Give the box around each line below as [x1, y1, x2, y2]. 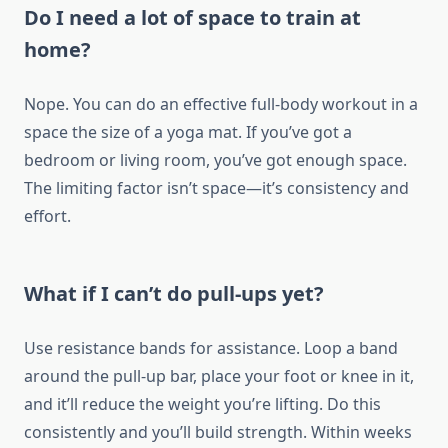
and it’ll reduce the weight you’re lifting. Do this [24, 393, 381, 416]
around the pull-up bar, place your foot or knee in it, [24, 365, 414, 388]
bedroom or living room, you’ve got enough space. [24, 149, 407, 172]
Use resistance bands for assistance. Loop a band [24, 337, 398, 360]
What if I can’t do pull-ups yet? [24, 280, 324, 308]
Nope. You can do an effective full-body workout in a [24, 93, 418, 116]
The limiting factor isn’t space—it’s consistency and [24, 177, 409, 200]
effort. [24, 205, 71, 228]
